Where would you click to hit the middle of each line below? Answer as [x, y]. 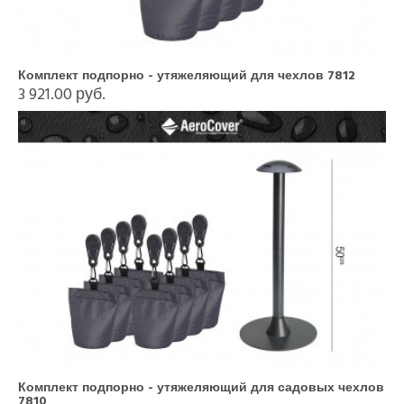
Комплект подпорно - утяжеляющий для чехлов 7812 [187, 75]
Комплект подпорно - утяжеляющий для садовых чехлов [201, 387]
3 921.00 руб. [62, 94]
